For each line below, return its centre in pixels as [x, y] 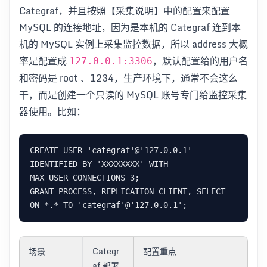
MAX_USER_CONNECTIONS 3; [85, 178]
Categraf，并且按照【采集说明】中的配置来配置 [125, 11]
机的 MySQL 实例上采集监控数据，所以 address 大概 [133, 44]
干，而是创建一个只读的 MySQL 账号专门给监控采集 [133, 95]
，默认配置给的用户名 [200, 61]
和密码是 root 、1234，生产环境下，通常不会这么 [128, 78]
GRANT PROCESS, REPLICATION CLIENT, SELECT [128, 192]
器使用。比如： [52, 112]
